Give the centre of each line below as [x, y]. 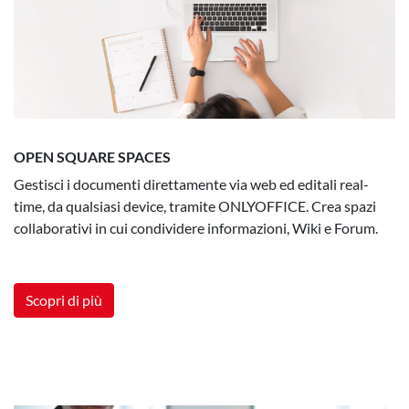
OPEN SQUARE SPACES [92, 157]
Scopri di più [64, 300]
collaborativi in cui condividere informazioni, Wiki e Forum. [196, 228]
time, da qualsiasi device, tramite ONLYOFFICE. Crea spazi [195, 206]
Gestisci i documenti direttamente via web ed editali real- [191, 184]
